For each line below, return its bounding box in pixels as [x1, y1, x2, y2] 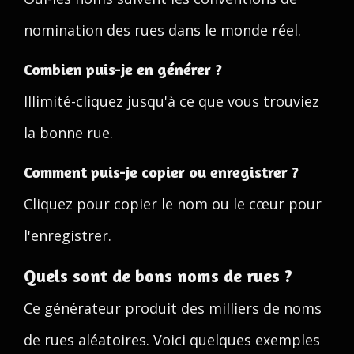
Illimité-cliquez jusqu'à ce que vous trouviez [24, 92, 319, 111]
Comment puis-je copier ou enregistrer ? [24, 162, 299, 182]
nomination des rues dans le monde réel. [24, 21, 301, 40]
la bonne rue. [24, 123, 113, 142]
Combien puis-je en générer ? [24, 59, 222, 79]
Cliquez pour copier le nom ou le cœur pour [24, 194, 322, 213]
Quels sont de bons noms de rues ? [24, 265, 292, 286]
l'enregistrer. [24, 226, 111, 245]
